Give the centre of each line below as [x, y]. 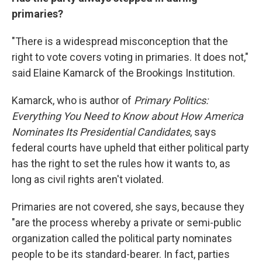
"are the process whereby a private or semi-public [127, 223]
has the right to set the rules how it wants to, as [121, 164]
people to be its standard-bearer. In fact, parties [121, 254]
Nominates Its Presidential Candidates [101, 132]
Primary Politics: [171, 101]
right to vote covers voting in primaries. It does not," [130, 57]
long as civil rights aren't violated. [88, 180]
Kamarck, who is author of [73, 101]
